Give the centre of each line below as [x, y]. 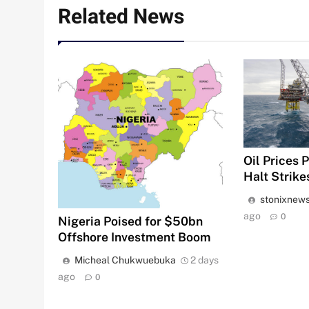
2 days [205, 260]
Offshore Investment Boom [134, 237]
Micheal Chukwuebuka [125, 260]
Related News [121, 17]
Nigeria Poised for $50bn [130, 221]
